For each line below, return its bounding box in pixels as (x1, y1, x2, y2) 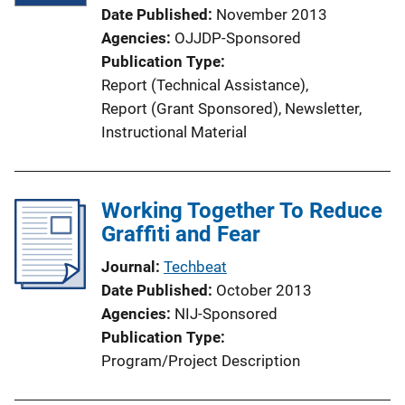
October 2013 (216, 280, 312, 299)
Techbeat (164, 257, 227, 276)
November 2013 (216, 5, 327, 24)
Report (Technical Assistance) (101, 75, 306, 94)
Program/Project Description (101, 351, 300, 370)
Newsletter (285, 99, 359, 118)
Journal (101, 257, 155, 276)
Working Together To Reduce (101, 197, 382, 223)
